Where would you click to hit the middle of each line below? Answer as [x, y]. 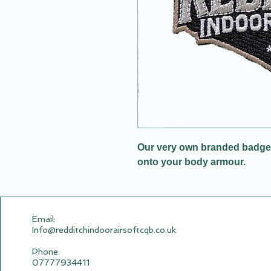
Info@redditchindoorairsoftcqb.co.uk [104, 230]
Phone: [46, 252]
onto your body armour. [191, 162]
